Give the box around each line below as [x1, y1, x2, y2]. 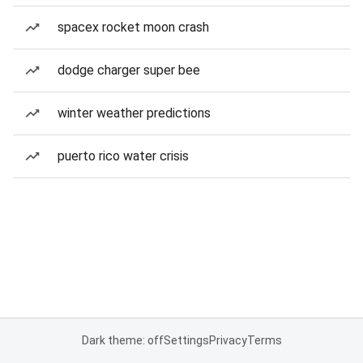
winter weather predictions [58, 105, 211, 121]
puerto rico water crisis [58, 148, 189, 164]
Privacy [208, 334, 247, 347]
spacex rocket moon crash [58, 19, 209, 35]
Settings [163, 334, 209, 347]
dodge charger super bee [58, 62, 200, 78]
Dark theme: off [81, 334, 164, 347]
